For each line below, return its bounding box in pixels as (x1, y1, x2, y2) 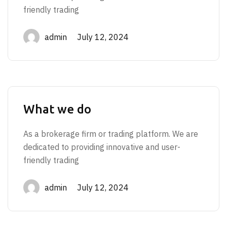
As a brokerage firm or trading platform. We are (23, 129, 198, 139)
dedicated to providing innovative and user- (23, 142, 180, 152)
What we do (23, 102, 91, 116)
